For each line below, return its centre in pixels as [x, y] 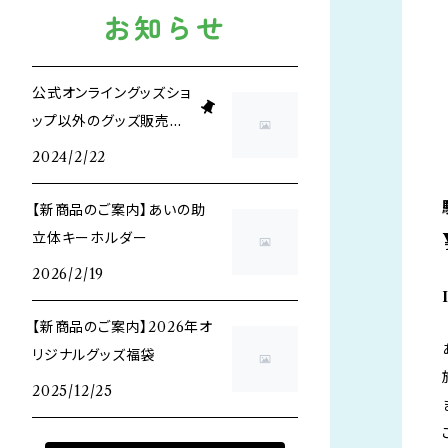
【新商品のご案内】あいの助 [119, 210]
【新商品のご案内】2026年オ [122, 327]
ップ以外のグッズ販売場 [108, 121]
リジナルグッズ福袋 [94, 355]
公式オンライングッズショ [111, 93]
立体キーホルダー [90, 238]
